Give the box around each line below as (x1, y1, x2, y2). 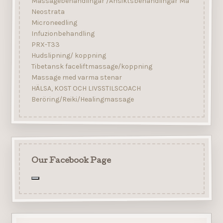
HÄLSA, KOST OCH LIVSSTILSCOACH (31, 84, 141, 93)
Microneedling (31, 18, 77, 27)
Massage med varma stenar (31, 73, 122, 82)
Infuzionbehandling (31, 29, 95, 38)
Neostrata (31, 7, 65, 16)
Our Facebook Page (31, 157, 111, 166)
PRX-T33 (31, 40, 60, 49)
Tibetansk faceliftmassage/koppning (31, 62, 152, 71)
